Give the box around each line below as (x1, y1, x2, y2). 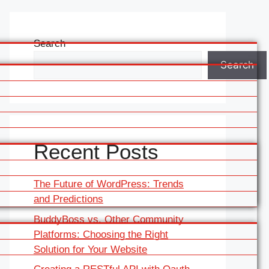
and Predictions (34, 193, 103, 205)
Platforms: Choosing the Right (34, 228, 168, 240)
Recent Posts (34, 140, 159, 163)
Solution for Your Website (34, 243, 147, 255)
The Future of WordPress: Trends (34, 178, 184, 190)
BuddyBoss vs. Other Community (34, 213, 184, 225)
